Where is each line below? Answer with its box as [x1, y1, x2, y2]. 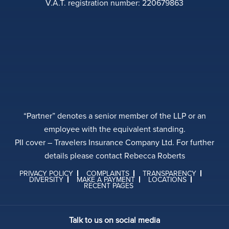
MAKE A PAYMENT [77, 174, 135, 185]
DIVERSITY [29, 174, 63, 185]
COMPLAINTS [86, 168, 129, 179]
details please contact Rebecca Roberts [44, 150, 185, 162]
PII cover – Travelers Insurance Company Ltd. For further [15, 136, 214, 148]
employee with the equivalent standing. [43, 123, 186, 135]
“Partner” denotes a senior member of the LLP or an [23, 110, 206, 122]
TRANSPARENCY [143, 168, 196, 179]
